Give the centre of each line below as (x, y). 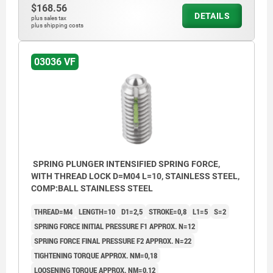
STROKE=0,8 (168, 211)
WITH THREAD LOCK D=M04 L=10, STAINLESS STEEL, (135, 176)
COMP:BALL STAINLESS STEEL (92, 188)
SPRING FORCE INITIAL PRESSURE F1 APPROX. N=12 (115, 226)
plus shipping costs (57, 25)
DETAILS (212, 16)
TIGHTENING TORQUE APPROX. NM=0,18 (96, 255)
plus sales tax (49, 18)
